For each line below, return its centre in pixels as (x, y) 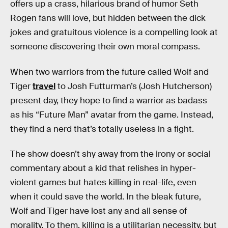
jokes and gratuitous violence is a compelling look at (114, 32)
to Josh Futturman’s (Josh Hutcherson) (134, 86)
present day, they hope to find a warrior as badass (109, 100)
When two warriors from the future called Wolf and (109, 72)
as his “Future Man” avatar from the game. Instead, (112, 115)
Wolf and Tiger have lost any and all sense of (98, 211)
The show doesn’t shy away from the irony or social (110, 154)
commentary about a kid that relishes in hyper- (103, 168)
